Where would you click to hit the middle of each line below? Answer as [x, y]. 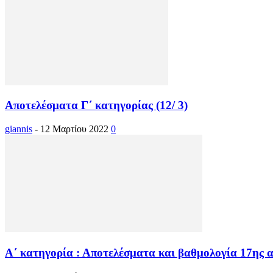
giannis [19, 129]
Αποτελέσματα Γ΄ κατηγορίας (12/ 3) [96, 105]
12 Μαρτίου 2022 [74, 129]
